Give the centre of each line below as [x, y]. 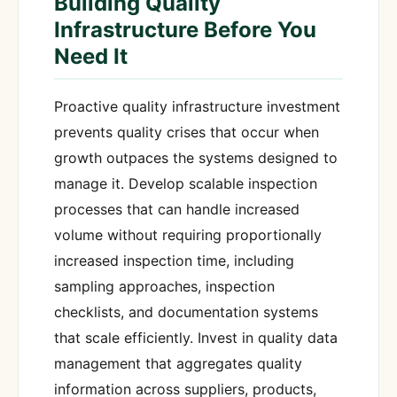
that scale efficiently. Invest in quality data [196, 338]
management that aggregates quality [178, 364]
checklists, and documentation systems [186, 312]
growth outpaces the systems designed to [196, 158]
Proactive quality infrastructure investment [197, 107]
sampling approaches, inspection [164, 287]
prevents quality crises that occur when [187, 132]
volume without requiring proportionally [188, 235]
